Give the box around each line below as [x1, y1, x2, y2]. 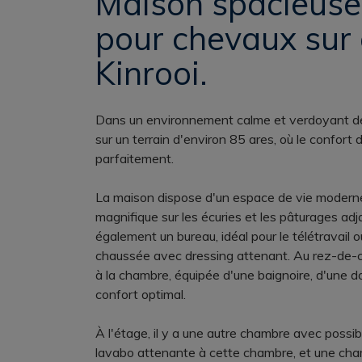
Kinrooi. [95, 53, 208, 93]
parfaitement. [95, 150, 174, 166]
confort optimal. [95, 286, 186, 302]
